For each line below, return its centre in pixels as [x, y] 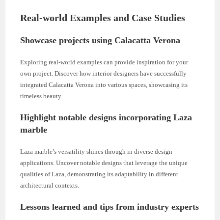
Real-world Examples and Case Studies [103, 17]
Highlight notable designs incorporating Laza [106, 117]
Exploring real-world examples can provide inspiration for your [104, 62]
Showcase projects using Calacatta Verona [100, 40]
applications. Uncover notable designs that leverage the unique [104, 163]
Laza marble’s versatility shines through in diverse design [96, 151]
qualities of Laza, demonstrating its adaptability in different [99, 174]
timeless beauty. [41, 96]
